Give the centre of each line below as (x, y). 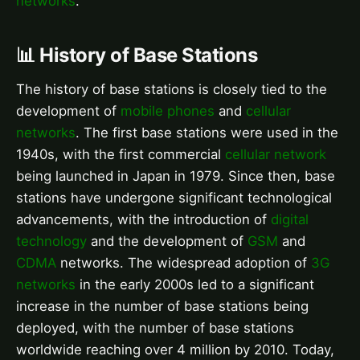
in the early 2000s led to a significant (195, 284)
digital (290, 219)
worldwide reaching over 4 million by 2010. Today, (175, 349)
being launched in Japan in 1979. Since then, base (176, 176)
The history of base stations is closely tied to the (172, 89)
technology (51, 241)
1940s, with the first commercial (121, 154)
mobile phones (168, 110)
